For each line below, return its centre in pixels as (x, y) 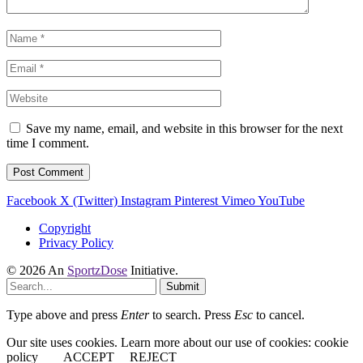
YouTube (281, 200)
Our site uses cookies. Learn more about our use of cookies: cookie (177, 342)
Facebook (32, 200)
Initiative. (153, 270)
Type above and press (64, 314)
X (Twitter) (89, 200)
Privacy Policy (76, 242)
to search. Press (192, 314)
